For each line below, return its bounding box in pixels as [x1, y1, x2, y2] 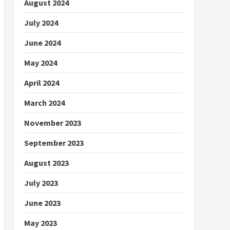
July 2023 [24, 178, 58, 188]
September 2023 [24, 138, 84, 148]
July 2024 [24, 17, 58, 28]
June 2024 [24, 37, 61, 48]
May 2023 [24, 218, 57, 228]
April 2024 [24, 78, 59, 88]
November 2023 [24, 118, 81, 128]
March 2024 [24, 98, 65, 108]
